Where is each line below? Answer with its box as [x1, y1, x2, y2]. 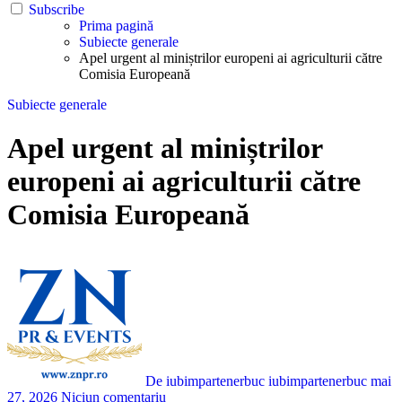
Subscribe [29, 2, 84, 17]
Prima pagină [79, 18, 153, 33]
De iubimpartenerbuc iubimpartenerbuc [142, 372, 371, 389]
